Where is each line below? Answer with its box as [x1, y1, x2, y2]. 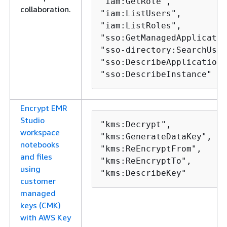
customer [20, 176, 56, 186]
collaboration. [20, 4, 71, 14]
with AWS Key [20, 212, 71, 222]
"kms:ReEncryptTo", [100, 156, 192, 166]
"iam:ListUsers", [100, 9, 181, 18]
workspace [20, 127, 60, 137]
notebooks [20, 139, 59, 149]
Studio [20, 115, 45, 125]
